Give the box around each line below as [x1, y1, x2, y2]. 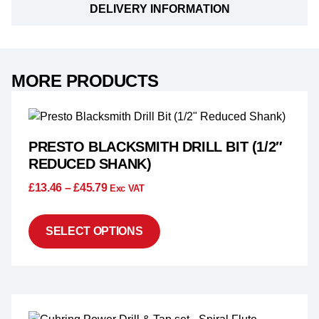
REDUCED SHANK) [28, 156, 152, 172]
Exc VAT [109, 183, 145, 194]
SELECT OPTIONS [46, 225, 143, 238]
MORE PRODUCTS [11, 71, 159, 91]
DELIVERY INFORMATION [89, 3, 230, 16]
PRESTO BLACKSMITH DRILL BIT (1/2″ [28, 139, 283, 155]
